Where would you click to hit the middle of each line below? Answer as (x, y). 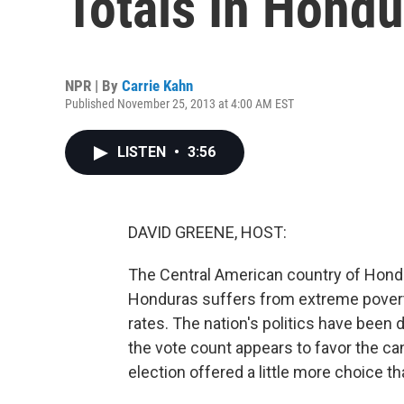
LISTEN (143, 152)
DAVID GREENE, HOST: (207, 232)
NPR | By (93, 86)
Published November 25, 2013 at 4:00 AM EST (179, 104)
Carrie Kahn (157, 86)
